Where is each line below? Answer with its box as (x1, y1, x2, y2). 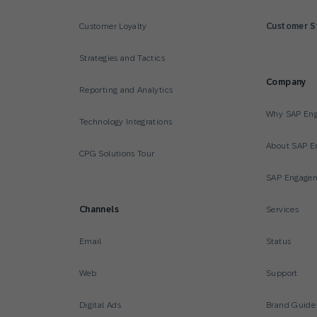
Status (266, 236, 292, 246)
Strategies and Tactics (79, 53, 165, 63)
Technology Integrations (79, 117, 173, 127)
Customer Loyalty (79, 21, 147, 31)
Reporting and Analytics (79, 85, 173, 95)
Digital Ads (79, 300, 121, 310)
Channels (79, 204, 119, 214)
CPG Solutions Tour (79, 149, 155, 158)
